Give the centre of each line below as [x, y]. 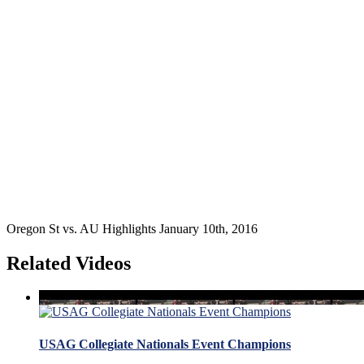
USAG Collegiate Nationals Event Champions [165, 344]
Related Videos [69, 263]
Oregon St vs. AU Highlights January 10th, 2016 [132, 228]
